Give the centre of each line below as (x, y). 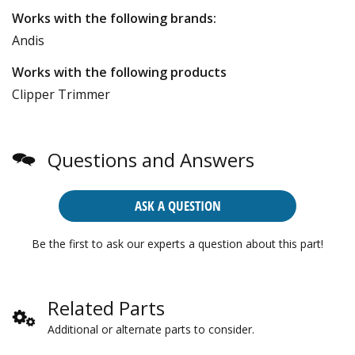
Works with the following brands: (114, 18)
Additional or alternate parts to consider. (151, 329)
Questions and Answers (151, 159)
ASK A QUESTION (177, 205)
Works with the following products (119, 72)
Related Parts (106, 307)
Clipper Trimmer (61, 94)
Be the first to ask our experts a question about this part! (177, 243)
